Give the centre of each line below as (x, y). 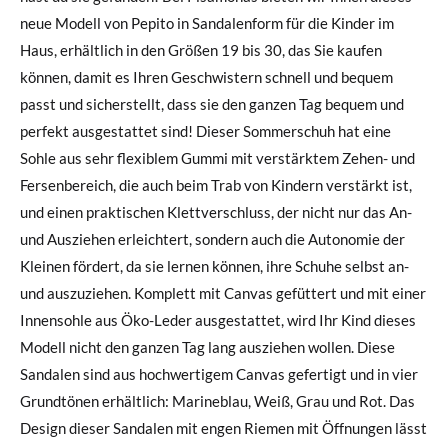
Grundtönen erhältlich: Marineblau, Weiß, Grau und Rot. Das (217, 400)
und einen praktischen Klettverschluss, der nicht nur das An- (216, 211)
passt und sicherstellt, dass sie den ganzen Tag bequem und (212, 103)
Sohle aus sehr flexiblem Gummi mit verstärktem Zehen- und (217, 157)
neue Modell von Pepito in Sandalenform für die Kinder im (207, 22)
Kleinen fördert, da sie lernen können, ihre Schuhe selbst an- (214, 265)
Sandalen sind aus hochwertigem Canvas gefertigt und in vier (219, 373)
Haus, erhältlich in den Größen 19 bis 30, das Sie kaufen (201, 49)
